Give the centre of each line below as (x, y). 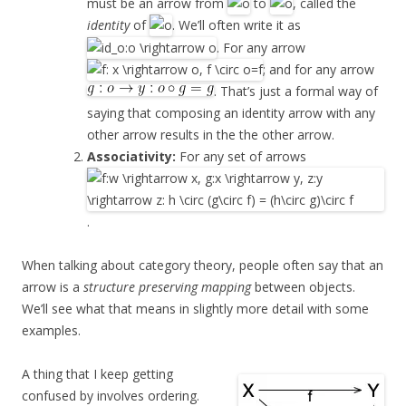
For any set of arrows (241, 157)
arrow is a (53, 287)
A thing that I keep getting (97, 374)
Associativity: (131, 157)
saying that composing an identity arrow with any (231, 113)
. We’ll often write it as (237, 25)
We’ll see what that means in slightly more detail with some (195, 309)
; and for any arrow (319, 70)
